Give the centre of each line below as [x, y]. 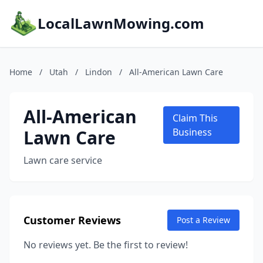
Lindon [99, 72]
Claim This [195, 118]
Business [192, 132]
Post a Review [203, 220]
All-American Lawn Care [176, 72]
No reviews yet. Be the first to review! [106, 245]
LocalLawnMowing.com [121, 23]
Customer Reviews [72, 220]
